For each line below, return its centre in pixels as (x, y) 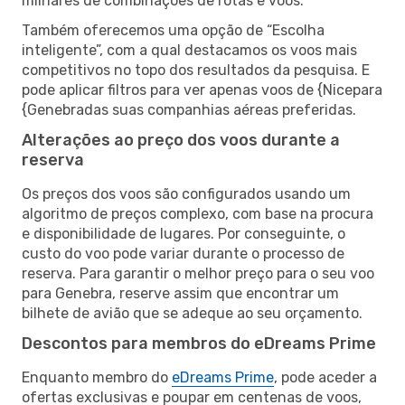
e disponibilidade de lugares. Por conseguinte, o (184, 233)
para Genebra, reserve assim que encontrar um (180, 293)
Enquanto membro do (97, 377)
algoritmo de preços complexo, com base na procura (198, 213)
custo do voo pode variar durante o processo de (183, 253)
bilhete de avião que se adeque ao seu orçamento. (192, 313)
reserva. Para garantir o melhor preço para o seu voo (198, 273)
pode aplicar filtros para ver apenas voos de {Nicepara (202, 89)
